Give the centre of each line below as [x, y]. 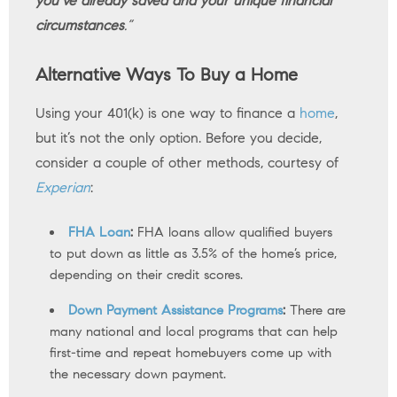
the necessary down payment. [138, 374]
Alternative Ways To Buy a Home [167, 75]
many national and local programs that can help [194, 332]
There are [318, 311]
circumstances [80, 26]
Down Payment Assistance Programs [175, 311]
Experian [63, 188]
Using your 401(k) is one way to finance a [167, 113]
